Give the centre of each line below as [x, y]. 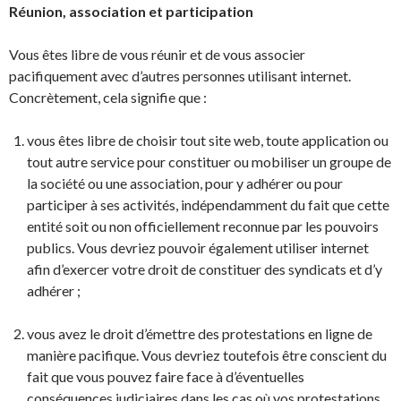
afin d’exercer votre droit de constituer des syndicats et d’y [205, 269]
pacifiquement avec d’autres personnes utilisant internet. [180, 76]
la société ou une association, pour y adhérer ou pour [185, 183]
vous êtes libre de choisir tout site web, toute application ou [208, 140]
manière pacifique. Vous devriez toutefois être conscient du [207, 355]
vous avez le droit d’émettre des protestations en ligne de [200, 333]
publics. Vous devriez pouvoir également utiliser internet [198, 247]
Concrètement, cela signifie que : [108, 97]
